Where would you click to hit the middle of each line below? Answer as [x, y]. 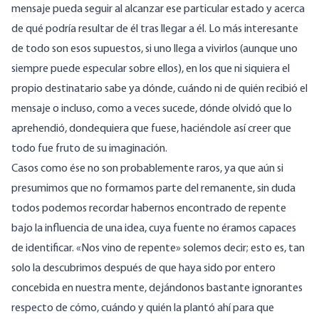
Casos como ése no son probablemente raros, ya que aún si [147, 169]
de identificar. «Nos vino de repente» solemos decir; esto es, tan [158, 249]
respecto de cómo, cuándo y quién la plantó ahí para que [143, 309]
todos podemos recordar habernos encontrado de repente [149, 209]
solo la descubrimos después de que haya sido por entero [143, 269]
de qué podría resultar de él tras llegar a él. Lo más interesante [155, 30]
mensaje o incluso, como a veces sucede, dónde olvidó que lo [152, 109]
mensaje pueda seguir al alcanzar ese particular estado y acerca [158, 10]
